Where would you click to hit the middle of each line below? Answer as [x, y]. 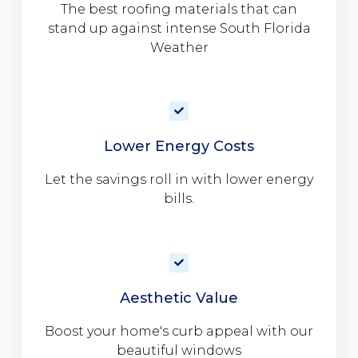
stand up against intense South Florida [179, 28]
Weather [179, 47]
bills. [179, 199]
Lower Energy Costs [179, 147]
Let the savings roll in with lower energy [179, 180]
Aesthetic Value [179, 298]
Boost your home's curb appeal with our [179, 331]
